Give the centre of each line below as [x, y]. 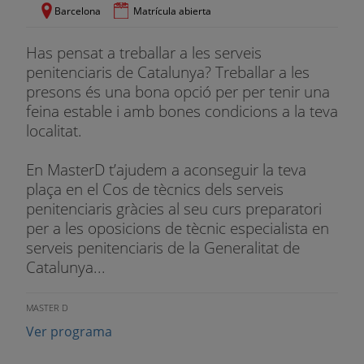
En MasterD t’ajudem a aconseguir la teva [166, 169]
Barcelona [78, 11]
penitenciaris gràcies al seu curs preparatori [174, 208]
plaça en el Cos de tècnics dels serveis [155, 188]
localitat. [54, 130]
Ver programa [69, 331]
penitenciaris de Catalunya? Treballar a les [168, 71]
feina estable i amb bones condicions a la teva [182, 110]
